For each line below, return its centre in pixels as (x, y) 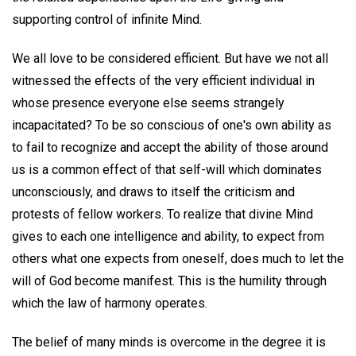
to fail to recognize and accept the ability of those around (170, 147)
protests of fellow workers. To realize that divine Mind (163, 214)
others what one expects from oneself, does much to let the (178, 258)
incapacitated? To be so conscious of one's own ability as (172, 125)
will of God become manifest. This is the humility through (169, 281)
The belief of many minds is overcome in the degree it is (169, 342)
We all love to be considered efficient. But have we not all (170, 58)
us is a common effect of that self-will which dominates (167, 169)
